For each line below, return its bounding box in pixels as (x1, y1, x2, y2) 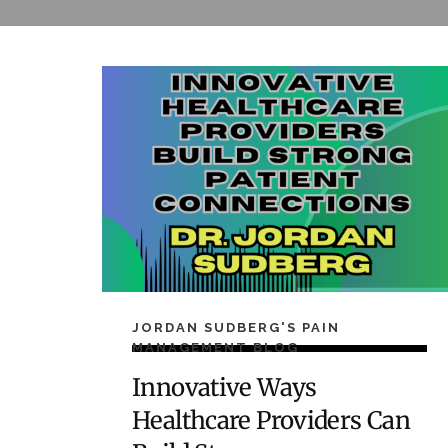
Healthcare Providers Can (132, 405, 411, 437)
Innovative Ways (132, 372, 317, 404)
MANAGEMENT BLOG (132, 339, 299, 355)
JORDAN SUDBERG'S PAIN (132, 319, 340, 335)
